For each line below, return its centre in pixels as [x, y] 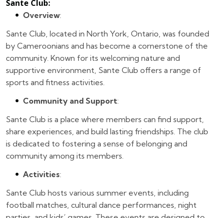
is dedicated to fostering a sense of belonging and [97, 143]
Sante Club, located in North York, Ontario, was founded [108, 33]
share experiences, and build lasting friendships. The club [107, 131]
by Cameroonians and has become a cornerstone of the [107, 45]
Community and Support [70, 100]
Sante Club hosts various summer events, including [97, 192]
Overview [41, 15]
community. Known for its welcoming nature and [93, 58]
